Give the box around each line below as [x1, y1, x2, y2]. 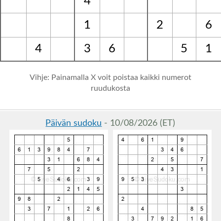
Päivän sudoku [45, 119, 102, 128]
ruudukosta [90, 84, 130, 92]
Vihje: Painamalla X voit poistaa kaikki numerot [29, 74, 191, 81]
